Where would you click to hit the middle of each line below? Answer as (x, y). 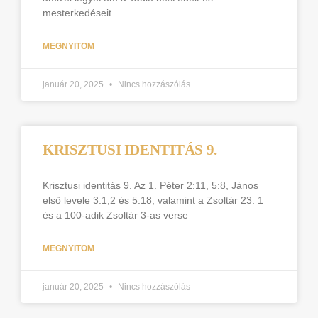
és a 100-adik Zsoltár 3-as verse (115, 215)
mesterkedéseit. (78, 13)
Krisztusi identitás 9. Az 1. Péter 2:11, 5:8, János (150, 185)
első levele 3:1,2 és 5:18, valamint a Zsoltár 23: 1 (153, 200)
